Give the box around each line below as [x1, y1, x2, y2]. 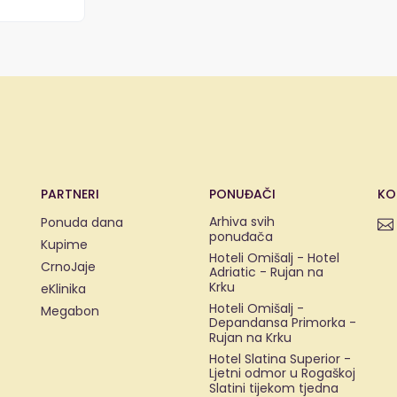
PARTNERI [41, 185, 99, 203]
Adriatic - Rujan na [209, 263, 323, 281]
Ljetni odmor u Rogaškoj [209, 364, 355, 382]
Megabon [41, 302, 99, 320]
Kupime [41, 236, 88, 253]
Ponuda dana [41, 214, 123, 231]
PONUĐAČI [209, 185, 276, 203]
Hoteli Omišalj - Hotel [209, 249, 339, 267]
